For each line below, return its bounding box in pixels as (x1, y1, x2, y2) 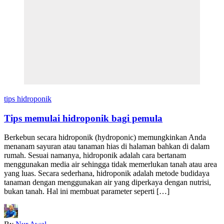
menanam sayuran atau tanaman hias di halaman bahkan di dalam (4, 142, 209, 151)
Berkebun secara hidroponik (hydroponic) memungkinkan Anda (4, 133, 206, 142)
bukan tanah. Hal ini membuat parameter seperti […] (4, 187, 169, 196)
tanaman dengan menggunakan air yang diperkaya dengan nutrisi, (4, 178, 211, 187)
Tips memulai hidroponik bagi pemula (4, 112, 162, 123)
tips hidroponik (4, 94, 51, 103)
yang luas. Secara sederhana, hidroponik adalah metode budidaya (4, 169, 209, 178)
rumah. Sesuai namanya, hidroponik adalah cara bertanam (4, 151, 186, 160)
